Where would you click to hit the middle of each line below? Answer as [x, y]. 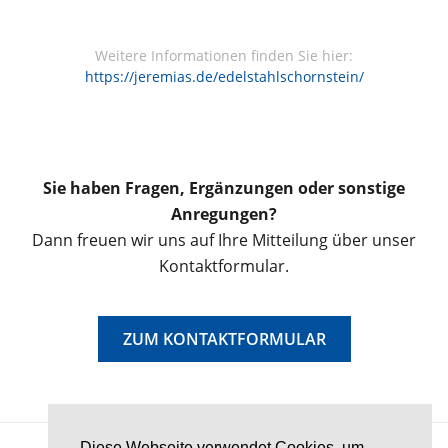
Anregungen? [224, 213]
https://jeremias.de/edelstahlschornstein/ [224, 76]
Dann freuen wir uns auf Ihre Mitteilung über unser [224, 239]
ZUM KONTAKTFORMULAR [224, 338]
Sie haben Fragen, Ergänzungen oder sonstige [224, 187]
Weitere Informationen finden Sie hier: [224, 55]
